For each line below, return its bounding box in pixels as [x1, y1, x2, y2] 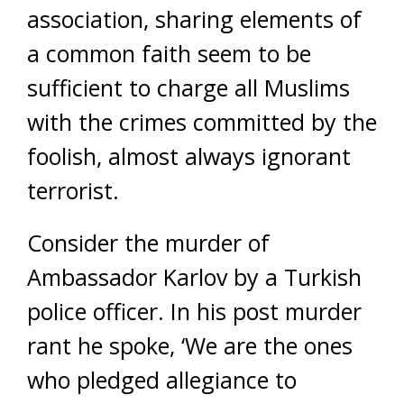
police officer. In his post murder [27, 296, 362, 326]
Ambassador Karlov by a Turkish [27, 262, 362, 292]
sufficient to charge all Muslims [27, 72, 350, 103]
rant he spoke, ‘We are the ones [27, 330, 353, 361]
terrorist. [27, 175, 119, 206]
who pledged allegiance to [27, 364, 297, 395]
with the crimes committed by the [27, 106, 377, 137]
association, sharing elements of [27, 4, 362, 34]
